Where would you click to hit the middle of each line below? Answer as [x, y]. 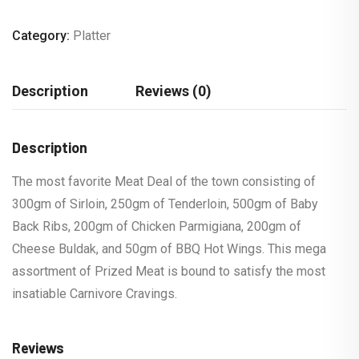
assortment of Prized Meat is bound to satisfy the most [169, 271]
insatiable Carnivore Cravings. [95, 293]
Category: [42, 36]
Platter [92, 36]
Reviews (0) [173, 91]
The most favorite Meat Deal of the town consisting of [164, 181]
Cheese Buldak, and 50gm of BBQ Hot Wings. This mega [169, 248]
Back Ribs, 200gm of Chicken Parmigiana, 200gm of [157, 226]
